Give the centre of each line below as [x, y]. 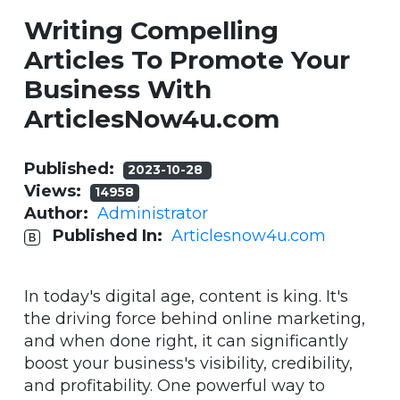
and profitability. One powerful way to [175, 386]
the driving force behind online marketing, [195, 319]
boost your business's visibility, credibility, [188, 364]
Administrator [153, 214]
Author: [61, 214]
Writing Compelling [151, 31]
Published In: [112, 236]
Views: [57, 192]
